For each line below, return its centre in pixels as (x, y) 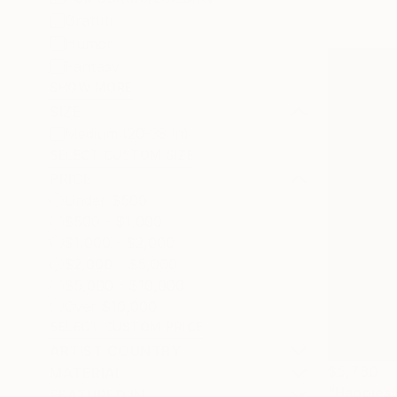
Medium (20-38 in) (127, 134)
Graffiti (89, 20)
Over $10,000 (110, 307)
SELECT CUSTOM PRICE (127, 327)
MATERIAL (86, 373)
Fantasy (92, 66)
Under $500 (105, 200)
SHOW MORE (91, 87)
